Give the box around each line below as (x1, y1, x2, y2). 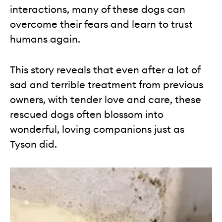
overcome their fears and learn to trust (10, 18, 193, 31)
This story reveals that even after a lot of (10, 63, 200, 77)
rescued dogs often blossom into (10, 108, 164, 121)
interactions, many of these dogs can (10, 3, 185, 16)
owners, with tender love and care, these (10, 93, 201, 107)
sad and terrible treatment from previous (10, 78, 203, 92)
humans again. (10, 33, 80, 46)
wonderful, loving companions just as (10, 123, 184, 136)
